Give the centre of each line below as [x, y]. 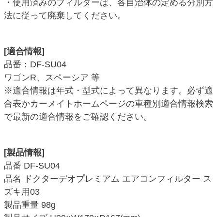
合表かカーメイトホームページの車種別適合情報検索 [108, 104]
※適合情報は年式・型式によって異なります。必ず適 [108, 91]
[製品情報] [24, 153]
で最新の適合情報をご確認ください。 [78, 117]
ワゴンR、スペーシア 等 [52, 78]
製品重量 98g [30, 205]
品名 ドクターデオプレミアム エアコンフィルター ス [108, 179]
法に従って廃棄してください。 [65, 16]
